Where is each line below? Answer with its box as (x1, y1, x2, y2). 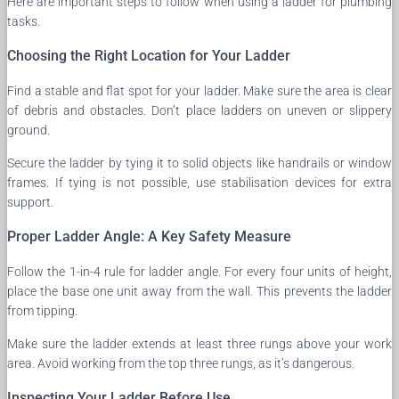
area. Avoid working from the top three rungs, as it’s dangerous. (7, 355, 354, 370)
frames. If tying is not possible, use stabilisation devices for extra (7, 175, 392, 190)
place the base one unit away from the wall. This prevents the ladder (7, 283, 392, 298)
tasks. (7, 13, 40, 28)
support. (7, 194, 53, 209)
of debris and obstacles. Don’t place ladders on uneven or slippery (7, 102, 392, 118)
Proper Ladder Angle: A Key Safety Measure (7, 227, 291, 245)
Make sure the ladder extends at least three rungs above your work (7, 336, 392, 351)
